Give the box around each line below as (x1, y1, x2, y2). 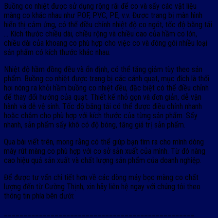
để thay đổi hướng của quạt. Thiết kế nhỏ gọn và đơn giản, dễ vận (4, 92, 201, 102)
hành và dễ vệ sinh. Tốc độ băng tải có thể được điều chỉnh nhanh (4, 101, 202, 111)
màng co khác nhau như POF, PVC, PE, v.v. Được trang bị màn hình (4, 10, 202, 20)
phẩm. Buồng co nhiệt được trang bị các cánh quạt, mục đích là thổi (4, 73, 209, 83)
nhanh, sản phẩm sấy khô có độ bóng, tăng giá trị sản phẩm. (4, 120, 185, 129)
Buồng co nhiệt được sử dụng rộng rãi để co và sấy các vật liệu (4, 1, 197, 11)
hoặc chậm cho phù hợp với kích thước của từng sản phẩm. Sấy (4, 110, 198, 120)
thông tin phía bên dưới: (4, 191, 74, 200)
